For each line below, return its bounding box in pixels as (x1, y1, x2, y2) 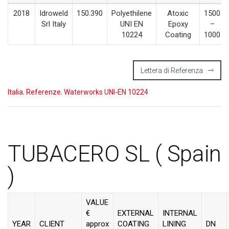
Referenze (26, 87, 61, 96)
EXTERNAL (118, 208, 154, 218)
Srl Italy (41, 19, 66, 29)
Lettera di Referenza (141, 66, 203, 75)
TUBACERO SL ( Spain (8, 140, 221, 167)
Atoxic (167, 8, 189, 18)
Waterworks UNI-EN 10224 (64, 87, 148, 96)
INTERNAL (163, 208, 197, 218)
